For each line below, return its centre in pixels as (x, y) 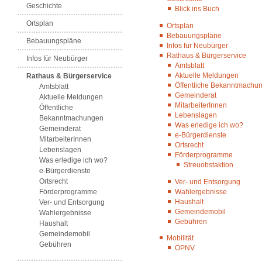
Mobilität (180, 238)
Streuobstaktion (208, 165)
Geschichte (44, 6)
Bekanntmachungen (71, 118)
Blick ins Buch (197, 9)
